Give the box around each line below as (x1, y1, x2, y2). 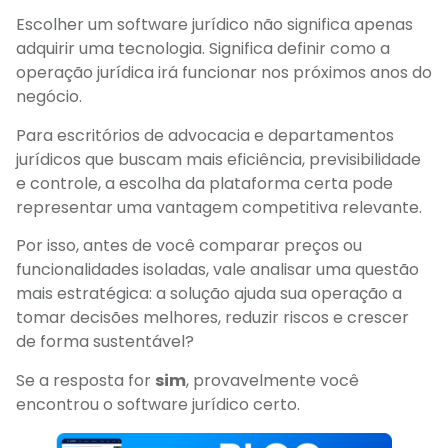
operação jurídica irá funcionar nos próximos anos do (16, 61, 432, 85)
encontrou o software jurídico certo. (16, 392, 300, 416)
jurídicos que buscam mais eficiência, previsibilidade (16, 147, 421, 171)
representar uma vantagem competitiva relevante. (16, 195, 422, 219)
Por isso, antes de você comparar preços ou (16, 234, 362, 258)
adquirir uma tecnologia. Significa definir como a (16, 37, 390, 61)
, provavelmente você (186, 368, 359, 392)
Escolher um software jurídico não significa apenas (16, 13, 413, 37)
